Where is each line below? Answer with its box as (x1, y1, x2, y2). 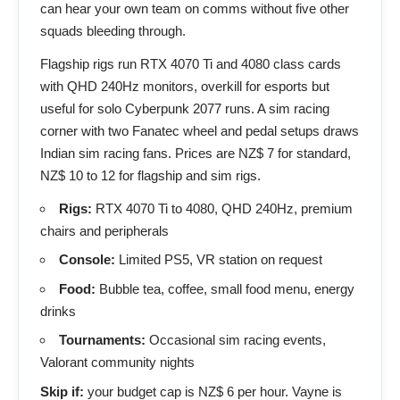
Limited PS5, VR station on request (115, 252, 322, 267)
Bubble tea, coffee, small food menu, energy (96, 280, 354, 296)
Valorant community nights (40, 354, 195, 370)
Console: (59, 252, 115, 267)
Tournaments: (59, 332, 146, 347)
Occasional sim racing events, (146, 332, 326, 347)
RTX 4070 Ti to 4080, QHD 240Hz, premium (92, 200, 353, 216)
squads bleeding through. (40, 22, 186, 38)
